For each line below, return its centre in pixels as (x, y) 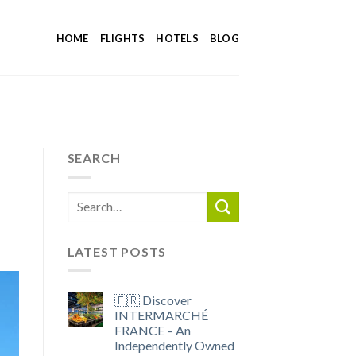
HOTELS (177, 38)
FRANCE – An (152, 331)
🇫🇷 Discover (153, 300)
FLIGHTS (122, 38)
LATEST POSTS (117, 251)
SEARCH (94, 158)
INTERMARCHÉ (161, 315)
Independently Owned (174, 346)
